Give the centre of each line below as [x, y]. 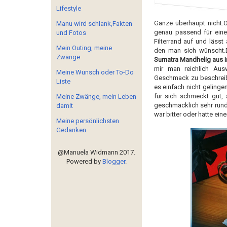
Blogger [113, 161]
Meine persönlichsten [88, 121]
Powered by [84, 161]
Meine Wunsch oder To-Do [95, 72]
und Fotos [71, 33]
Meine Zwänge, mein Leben [96, 97]
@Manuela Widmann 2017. [96, 152]
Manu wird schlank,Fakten [94, 24]
